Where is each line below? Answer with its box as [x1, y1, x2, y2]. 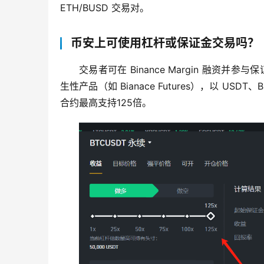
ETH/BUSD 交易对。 [60, 1, 149, 14]
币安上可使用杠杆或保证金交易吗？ [71, 35, 259, 50]
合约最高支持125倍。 [60, 96, 151, 108]
